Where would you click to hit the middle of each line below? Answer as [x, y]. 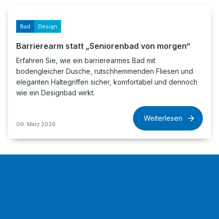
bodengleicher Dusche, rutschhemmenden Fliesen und [105, 71]
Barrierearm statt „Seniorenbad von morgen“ [103, 46]
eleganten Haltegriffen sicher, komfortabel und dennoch [107, 82]
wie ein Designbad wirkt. [55, 93]
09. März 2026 [36, 124]
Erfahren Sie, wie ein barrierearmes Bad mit [86, 60]
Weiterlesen [163, 118]
